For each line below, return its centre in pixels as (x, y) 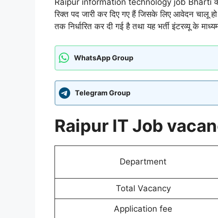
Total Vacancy (144, 188)
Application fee (144, 209)
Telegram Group (103, 93)
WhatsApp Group (104, 58)
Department (144, 161)
